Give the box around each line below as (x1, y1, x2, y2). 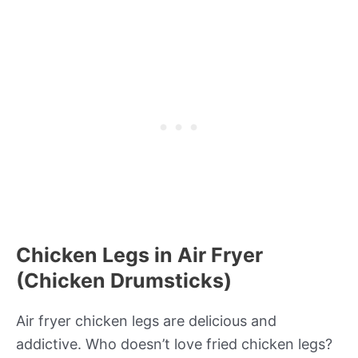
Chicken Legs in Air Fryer (16, 243, 263, 268)
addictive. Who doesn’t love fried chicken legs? (16, 336, 332, 353)
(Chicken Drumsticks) (16, 268, 232, 293)
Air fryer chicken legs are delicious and (16, 312, 276, 330)
